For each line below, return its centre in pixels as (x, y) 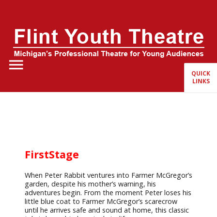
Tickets (21, 113)
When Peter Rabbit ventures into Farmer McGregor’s (108, 175)
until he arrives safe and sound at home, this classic (107, 210)
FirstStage (52, 154)
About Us (23, 71)
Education (24, 133)
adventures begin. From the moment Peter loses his (108, 193)
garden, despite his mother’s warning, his (90, 184)
